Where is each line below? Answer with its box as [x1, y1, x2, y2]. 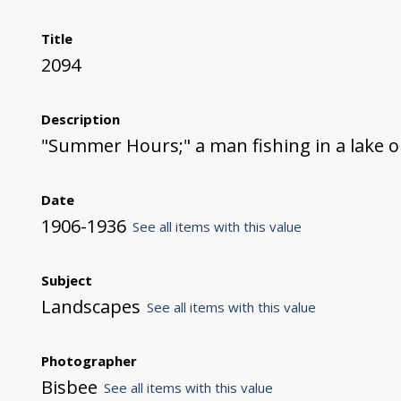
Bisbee [40, 374, 98, 399]
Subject [40, 270, 92, 289]
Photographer [40, 351, 137, 370]
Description [40, 109, 120, 128]
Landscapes [40, 294, 141, 319]
